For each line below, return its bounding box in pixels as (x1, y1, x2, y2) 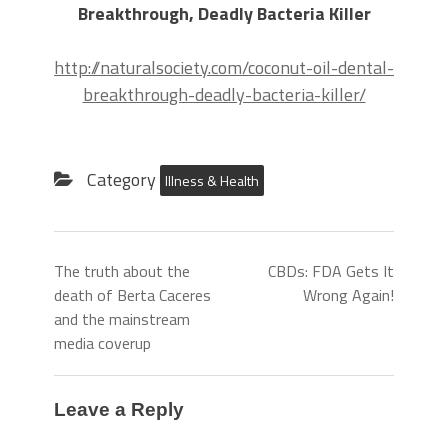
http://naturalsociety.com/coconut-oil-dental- (54, 54, 394, 82)
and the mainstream (54, 307, 190, 332)
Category (83, 166, 160, 194)
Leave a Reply (54, 399, 184, 421)
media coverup (54, 331, 151, 356)
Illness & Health (165, 170, 259, 192)
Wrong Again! (303, 283, 394, 308)
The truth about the (54, 259, 190, 284)
